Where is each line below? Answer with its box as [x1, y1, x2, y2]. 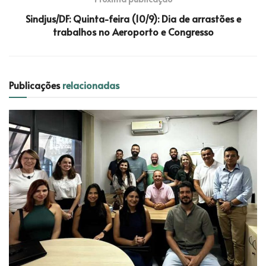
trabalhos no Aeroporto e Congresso [52, 24, 214, 38]
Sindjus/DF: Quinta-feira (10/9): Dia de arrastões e [25, 11, 241, 25]
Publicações [9, 78, 62, 91]
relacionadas [62, 78, 119, 91]
